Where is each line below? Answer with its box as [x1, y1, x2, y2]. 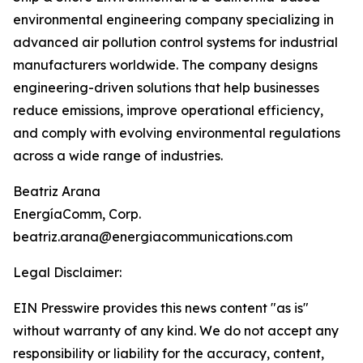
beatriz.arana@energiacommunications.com [13, 228, 293, 246]
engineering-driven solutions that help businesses [13, 79, 319, 96]
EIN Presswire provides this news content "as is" [13, 300, 309, 317]
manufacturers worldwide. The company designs [13, 57, 318, 74]
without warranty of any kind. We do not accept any [13, 322, 339, 340]
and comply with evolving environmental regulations [13, 125, 340, 142]
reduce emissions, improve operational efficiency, [13, 102, 323, 119]
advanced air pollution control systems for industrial [13, 34, 338, 51]
